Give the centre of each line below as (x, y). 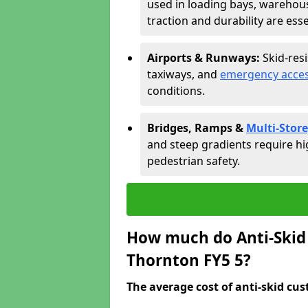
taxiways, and (184, 74)
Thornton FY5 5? (189, 260)
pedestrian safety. (194, 161)
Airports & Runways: (205, 58)
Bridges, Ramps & (197, 128)
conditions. (176, 91)
